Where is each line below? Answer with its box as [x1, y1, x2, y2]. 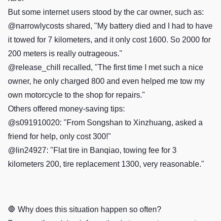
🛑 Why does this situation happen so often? [8, 205, 161, 214]
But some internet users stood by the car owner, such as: [8, 8, 204, 16]
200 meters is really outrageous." [8, 49, 122, 58]
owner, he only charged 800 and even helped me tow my [8, 77, 205, 85]
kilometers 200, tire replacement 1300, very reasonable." [8, 160, 204, 168]
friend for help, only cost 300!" [8, 132, 111, 141]
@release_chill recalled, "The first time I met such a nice [8, 63, 203, 72]
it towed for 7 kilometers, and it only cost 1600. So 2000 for [8, 36, 211, 44]
